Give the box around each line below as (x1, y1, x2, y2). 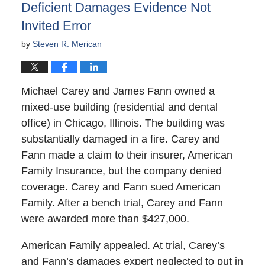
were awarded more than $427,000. (21, 212, 189, 225)
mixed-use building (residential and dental (21, 101, 218, 113)
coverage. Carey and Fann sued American (21, 180, 221, 193)
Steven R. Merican (32, 39, 102, 49)
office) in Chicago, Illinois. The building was (21, 117, 225, 129)
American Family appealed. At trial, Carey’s (21, 239, 225, 251)
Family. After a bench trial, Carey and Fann (21, 196, 223, 209)
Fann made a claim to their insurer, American (21, 148, 232, 161)
